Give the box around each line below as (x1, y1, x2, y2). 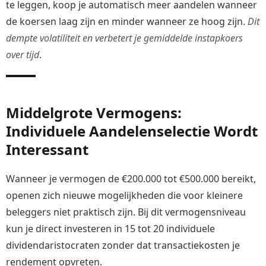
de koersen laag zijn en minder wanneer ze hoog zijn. (6, 15, 248, 28)
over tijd (6, 48, 39, 62)
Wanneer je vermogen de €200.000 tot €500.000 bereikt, (6, 172, 256, 185)
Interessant (6, 139, 88, 159)
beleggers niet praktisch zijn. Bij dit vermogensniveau (6, 205, 246, 218)
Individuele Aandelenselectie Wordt (6, 121, 258, 141)
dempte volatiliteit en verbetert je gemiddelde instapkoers (6, 31, 243, 45)
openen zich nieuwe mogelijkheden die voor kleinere (6, 188, 243, 202)
